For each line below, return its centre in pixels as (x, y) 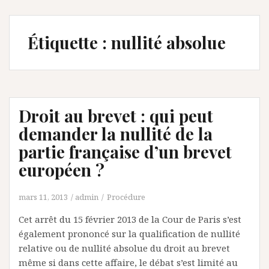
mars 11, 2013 (43, 197)
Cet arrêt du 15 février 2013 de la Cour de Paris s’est (130, 219)
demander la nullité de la (116, 134)
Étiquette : (69, 42)
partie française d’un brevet (125, 152)
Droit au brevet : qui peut (116, 116)
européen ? (62, 170)
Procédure (126, 197)
